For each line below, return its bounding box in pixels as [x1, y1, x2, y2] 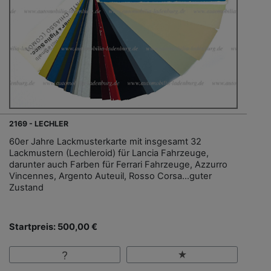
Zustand [9, 181, 44, 193]
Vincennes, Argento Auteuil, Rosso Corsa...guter [9, 170, 212, 181]
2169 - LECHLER [9, 119, 68, 128]
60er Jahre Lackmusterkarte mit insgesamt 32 [9, 135, 201, 147]
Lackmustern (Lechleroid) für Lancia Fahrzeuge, [9, 147, 209, 158]
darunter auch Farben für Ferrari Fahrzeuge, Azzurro [9, 158, 227, 170]
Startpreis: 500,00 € [9, 221, 97, 232]
